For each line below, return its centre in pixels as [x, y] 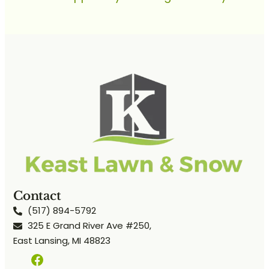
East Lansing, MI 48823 [62, 240]
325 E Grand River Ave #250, [89, 225]
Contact [37, 195]
